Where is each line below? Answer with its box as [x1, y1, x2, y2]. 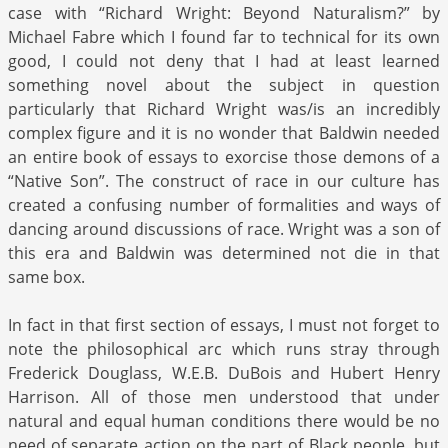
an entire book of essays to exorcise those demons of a [8, 146, 440, 169]
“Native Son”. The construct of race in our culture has [8, 170, 440, 193]
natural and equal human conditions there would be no [8, 410, 440, 433]
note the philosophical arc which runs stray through [8, 338, 440, 361]
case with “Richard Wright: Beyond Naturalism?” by [8, 2, 440, 25]
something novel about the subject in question [8, 74, 440, 97]
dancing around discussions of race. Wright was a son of [8, 218, 440, 241]
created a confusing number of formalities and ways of [8, 194, 440, 217]
